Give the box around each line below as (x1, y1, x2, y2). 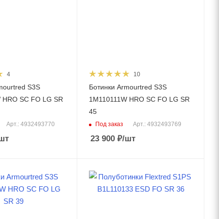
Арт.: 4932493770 (6, 121, 55, 128)
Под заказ (95, 120, 124, 128)
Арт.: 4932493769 (133, 121, 182, 128)
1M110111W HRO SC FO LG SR (89, 95, 190, 103)
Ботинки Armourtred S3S (89, 83, 167, 91)
